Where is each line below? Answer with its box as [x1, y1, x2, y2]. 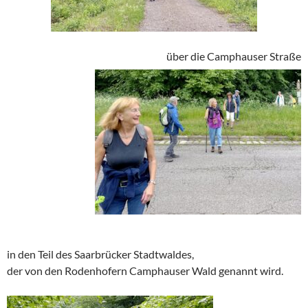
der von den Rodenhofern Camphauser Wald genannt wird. [7, 263, 283, 277]
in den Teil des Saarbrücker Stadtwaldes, [7, 247, 194, 261]
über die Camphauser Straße [166, 49, 301, 63]
